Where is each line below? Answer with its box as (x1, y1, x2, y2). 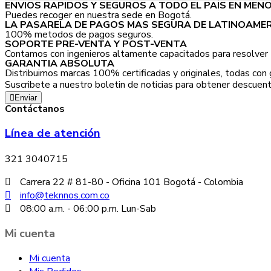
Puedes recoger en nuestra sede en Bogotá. (5, 8, 192, 22)
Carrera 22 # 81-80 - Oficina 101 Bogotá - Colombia (20, 175, 243, 189)
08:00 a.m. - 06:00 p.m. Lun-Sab (20, 201, 156, 215)
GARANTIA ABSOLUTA (5, 57, 114, 71)
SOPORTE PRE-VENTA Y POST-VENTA (5, 38, 187, 51)
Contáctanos (5, 102, 65, 116)
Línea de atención (5, 125, 100, 141)
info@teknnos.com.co (20, 188, 109, 202)
